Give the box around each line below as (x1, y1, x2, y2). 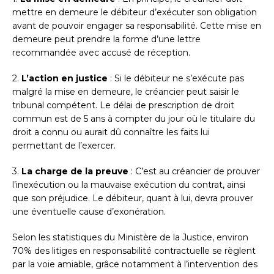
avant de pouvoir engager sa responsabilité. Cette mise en (12, 20, 261, 32)
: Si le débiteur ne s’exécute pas (108, 73, 244, 84)
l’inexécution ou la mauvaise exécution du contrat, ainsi (12, 179, 245, 191)
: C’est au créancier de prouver (128, 166, 260, 177)
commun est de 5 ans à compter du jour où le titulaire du (12, 113, 255, 125)
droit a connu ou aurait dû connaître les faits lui (12, 127, 210, 138)
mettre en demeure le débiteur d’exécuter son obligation (12, 7, 257, 18)
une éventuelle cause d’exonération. (12, 206, 166, 218)
